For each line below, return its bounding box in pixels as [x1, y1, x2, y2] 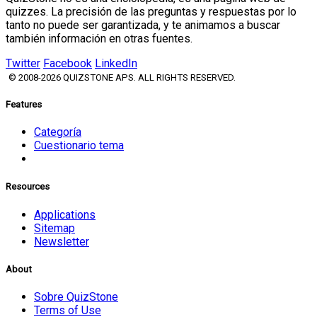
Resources [6, 181, 50, 192]
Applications [34, 207, 96, 221]
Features [6, 98, 42, 110]
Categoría [34, 125, 81, 139]
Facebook [43, 56, 92, 70]
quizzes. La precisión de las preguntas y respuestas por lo [6, 4, 296, 18]
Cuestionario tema [34, 139, 124, 153]
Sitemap [34, 221, 75, 235]
